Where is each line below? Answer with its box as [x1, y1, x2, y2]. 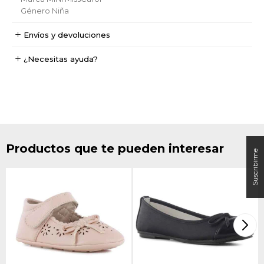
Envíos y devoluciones [24, 29, 110, 39]
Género [21, 5, 50, 15]
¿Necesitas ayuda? [24, 54, 98, 64]
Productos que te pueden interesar [6, 141, 224, 156]
